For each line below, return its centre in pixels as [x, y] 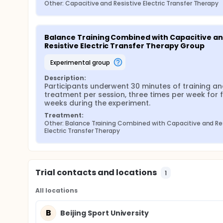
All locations [56, 190]
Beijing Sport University [105, 213]
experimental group [81, 62]
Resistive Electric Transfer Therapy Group [124, 46]
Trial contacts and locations [96, 172]
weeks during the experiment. [98, 103]
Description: [65, 78]
